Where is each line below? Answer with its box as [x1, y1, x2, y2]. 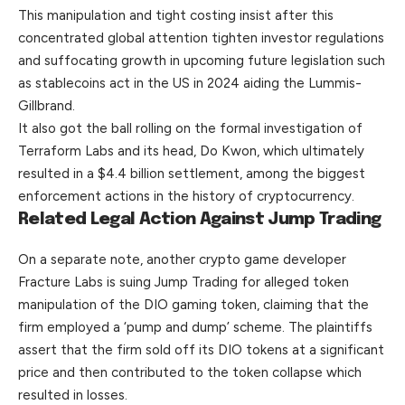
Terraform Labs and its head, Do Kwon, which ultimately [18, 142, 364, 159]
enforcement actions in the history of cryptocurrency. [18, 187, 354, 204]
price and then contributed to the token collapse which [18, 363, 362, 381]
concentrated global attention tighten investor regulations [18, 29, 384, 46]
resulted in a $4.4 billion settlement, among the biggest [18, 165, 365, 182]
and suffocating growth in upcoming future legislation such [18, 52, 385, 69]
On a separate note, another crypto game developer [18, 250, 346, 268]
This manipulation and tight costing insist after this [18, 6, 334, 24]
